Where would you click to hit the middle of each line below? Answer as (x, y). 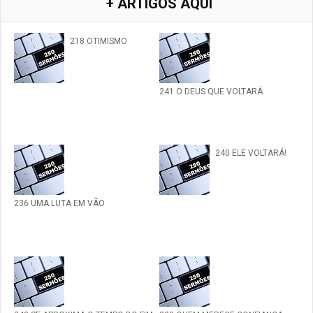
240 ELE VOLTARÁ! (251, 153)
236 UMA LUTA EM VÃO (59, 204)
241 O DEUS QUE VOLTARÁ (211, 92)
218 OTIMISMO (99, 42)
